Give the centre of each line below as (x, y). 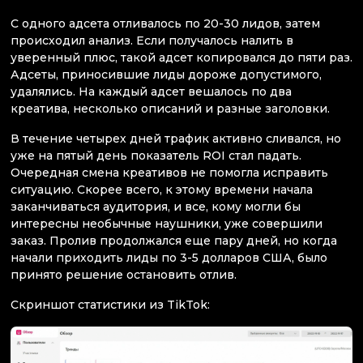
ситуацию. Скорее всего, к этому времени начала (162, 189)
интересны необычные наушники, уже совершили (167, 223)
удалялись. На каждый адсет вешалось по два (151, 91)
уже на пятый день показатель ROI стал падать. (156, 155)
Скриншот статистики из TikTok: (110, 305)
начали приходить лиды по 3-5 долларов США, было (169, 257)
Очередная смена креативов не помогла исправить (169, 172)
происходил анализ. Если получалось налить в (152, 40)
